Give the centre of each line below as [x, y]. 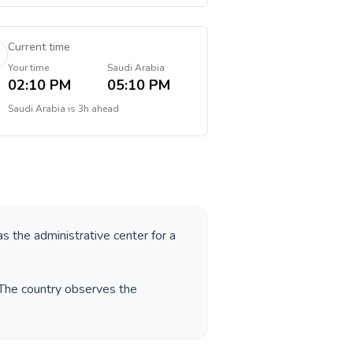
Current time [39, 47]
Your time [28, 68]
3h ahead [98, 109]
